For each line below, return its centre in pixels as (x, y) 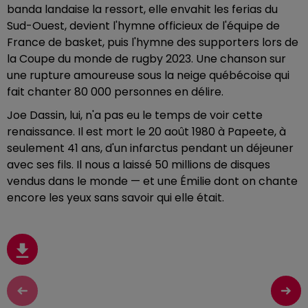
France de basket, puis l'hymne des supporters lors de (153, 42)
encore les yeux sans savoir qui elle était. (115, 198)
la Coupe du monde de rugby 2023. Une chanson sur (146, 59)
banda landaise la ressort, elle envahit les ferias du (142, 9)
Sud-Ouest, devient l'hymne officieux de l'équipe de (143, 26)
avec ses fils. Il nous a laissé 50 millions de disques (139, 165)
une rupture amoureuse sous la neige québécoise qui (148, 75)
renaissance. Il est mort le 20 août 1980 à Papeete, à (146, 132)
